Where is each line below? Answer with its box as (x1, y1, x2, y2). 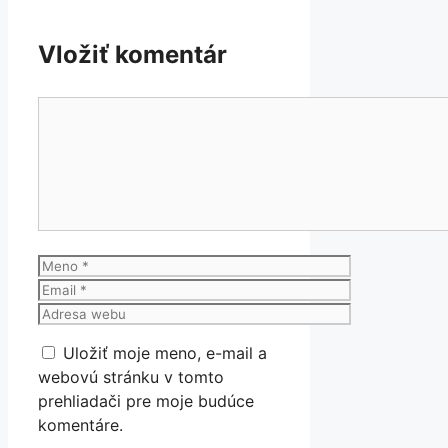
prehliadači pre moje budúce (38, 391, 254, 412)
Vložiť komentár (38, 40, 227, 70)
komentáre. (38, 415, 123, 436)
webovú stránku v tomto (38, 367, 224, 388)
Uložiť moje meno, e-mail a (63, 343, 267, 364)
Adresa (37, 302, 90, 323)
